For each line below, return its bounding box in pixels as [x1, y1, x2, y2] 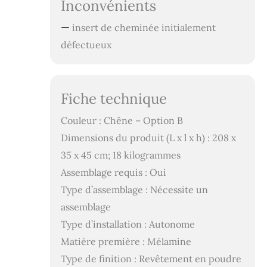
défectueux [60, 38, 111, 51]
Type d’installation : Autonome [60, 218, 195, 230]
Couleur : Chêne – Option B [60, 114, 183, 126]
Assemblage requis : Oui [60, 166, 166, 178]
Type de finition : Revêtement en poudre [60, 252, 241, 265]
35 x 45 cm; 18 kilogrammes [60, 148, 181, 161]
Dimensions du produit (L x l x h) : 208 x [60, 131, 236, 144]
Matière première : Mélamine [60, 235, 191, 247]
